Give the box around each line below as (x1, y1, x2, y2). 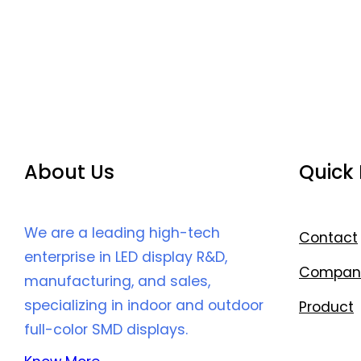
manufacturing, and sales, (24, 272, 210, 292)
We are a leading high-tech (24, 223, 220, 243)
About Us (24, 159, 114, 186)
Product (299, 297, 354, 317)
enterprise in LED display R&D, (24, 247, 227, 268)
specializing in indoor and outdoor (24, 296, 263, 316)
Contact (299, 228, 358, 248)
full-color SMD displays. (24, 320, 188, 340)
